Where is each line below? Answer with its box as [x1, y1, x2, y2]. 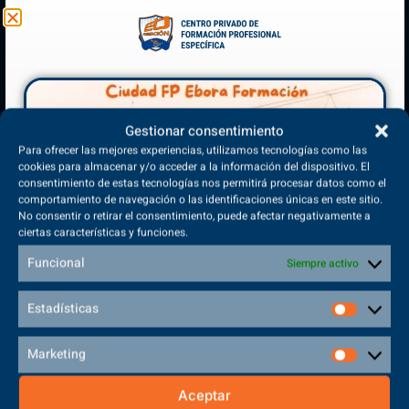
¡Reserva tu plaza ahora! [114, 295, 251, 315]
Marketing [27, 344, 86, 364]
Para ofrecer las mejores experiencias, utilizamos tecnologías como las [18, 142, 367, 159]
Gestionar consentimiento [125, 121, 284, 142]
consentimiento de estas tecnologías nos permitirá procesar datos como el [18, 174, 386, 192]
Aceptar [178, 386, 231, 404]
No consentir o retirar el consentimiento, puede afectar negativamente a [18, 207, 371, 225]
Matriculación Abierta [89, 270, 277, 293]
